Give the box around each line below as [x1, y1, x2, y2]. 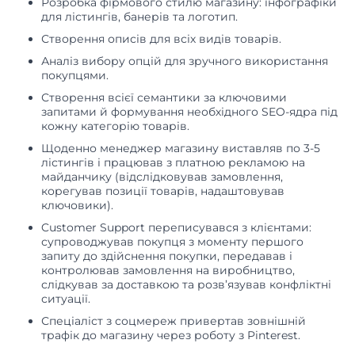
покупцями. [41, 68, 112, 83]
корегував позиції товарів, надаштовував [41, 184, 284, 199]
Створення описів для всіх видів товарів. [41, 32, 284, 47]
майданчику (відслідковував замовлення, [41, 170, 283, 185]
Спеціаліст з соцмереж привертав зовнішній [41, 314, 306, 329]
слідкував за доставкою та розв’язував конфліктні [41, 277, 331, 292]
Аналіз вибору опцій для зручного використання [41, 54, 328, 69]
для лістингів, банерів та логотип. [41, 10, 241, 25]
